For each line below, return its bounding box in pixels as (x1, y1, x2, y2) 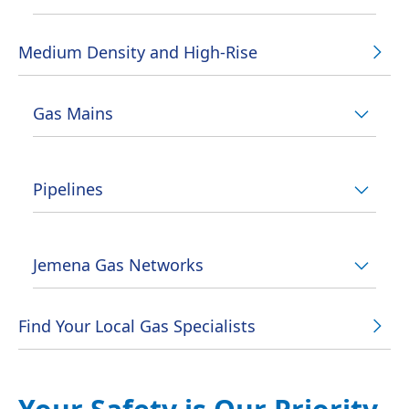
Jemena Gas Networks (33, 254, 204, 276)
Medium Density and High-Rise (18, 41, 257, 63)
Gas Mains (33, 102, 113, 124)
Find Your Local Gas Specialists (18, 315, 256, 337)
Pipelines (33, 178, 103, 200)
